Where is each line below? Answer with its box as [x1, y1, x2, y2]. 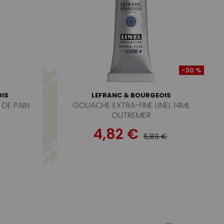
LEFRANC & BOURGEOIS [91, 90, 171, 100]
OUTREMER [111, 109, 151, 121]
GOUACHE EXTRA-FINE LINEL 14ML [72, 99, 190, 111]
